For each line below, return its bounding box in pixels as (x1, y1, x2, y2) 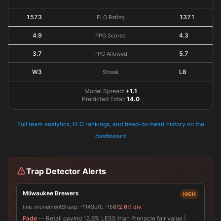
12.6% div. (116, 203, 143, 210)
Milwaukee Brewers (23, 189, 79, 197)
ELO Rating (96, 14, 125, 21)
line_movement (23, 203, 62, 210)
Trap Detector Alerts (26, 166, 106, 176)
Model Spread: (84, 87, 126, 95)
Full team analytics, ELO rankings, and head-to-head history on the (17, 120, 204, 128)
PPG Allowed (94, 50, 127, 57)
